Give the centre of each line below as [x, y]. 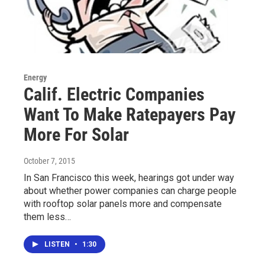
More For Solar [76, 135]
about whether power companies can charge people [130, 191]
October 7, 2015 [49, 161]
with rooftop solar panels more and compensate [123, 204]
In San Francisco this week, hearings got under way [129, 178]
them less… [47, 217]
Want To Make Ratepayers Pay [130, 115]
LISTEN [58, 245]
